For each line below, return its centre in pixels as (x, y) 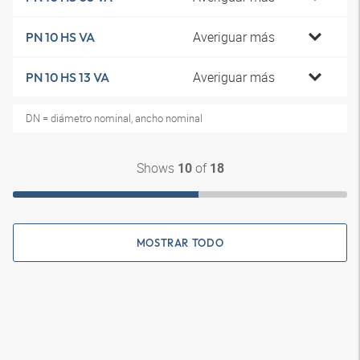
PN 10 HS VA (60, 37)
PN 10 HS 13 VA (67, 77)
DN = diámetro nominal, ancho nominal (114, 118)
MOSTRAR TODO (180, 243)
